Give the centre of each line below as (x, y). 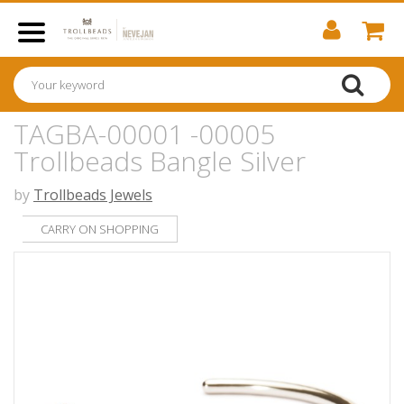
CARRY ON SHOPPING (100, 229)
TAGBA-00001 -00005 (144, 134)
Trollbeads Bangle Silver (160, 161)
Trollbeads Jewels (93, 195)
